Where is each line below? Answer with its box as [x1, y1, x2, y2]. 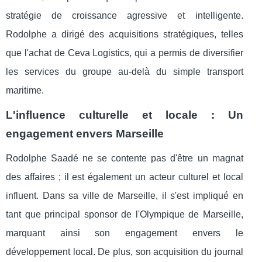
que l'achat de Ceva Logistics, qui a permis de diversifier [6, 48, 243, 58]
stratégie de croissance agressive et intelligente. [6, 11, 243, 21]
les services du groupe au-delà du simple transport [6, 67, 243, 77]
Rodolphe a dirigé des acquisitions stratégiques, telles [6, 29, 243, 40]
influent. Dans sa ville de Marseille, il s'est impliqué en [6, 191, 243, 201]
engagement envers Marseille [6, 127, 164, 140]
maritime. [6, 85, 44, 96]
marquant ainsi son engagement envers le [6, 228, 243, 239]
